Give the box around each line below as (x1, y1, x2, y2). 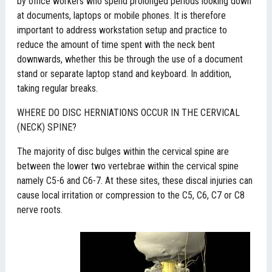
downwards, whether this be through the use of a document (17, 53, 243, 65)
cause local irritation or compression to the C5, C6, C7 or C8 (17, 189, 245, 201)
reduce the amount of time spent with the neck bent (17, 39, 216, 50)
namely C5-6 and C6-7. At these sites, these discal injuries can (17, 175, 253, 186)
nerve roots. (17, 204, 63, 216)
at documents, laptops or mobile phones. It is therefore (17, 10, 226, 21)
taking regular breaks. (17, 83, 98, 94)
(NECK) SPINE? (17, 121, 77, 133)
